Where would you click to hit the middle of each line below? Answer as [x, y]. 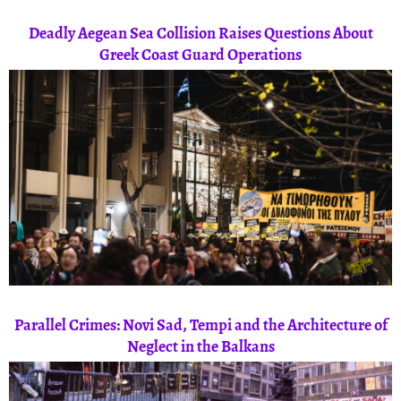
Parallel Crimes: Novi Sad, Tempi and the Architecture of [200, 325]
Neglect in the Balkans [200, 347]
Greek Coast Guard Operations [200, 55]
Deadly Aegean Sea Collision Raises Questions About [200, 34]
